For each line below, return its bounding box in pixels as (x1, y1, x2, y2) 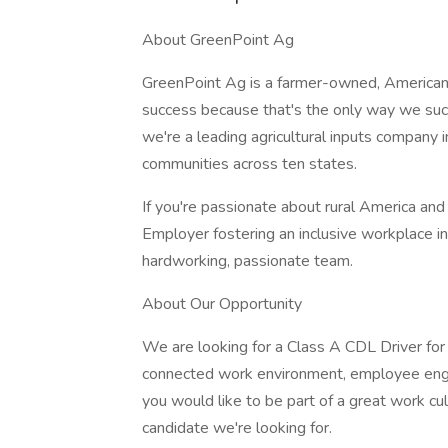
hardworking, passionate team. (142, 250, 353, 272)
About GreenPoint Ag (142, 29, 294, 51)
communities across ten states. (142, 153, 357, 175)
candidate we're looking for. (142, 417, 332, 439)
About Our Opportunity (142, 293, 302, 315)
